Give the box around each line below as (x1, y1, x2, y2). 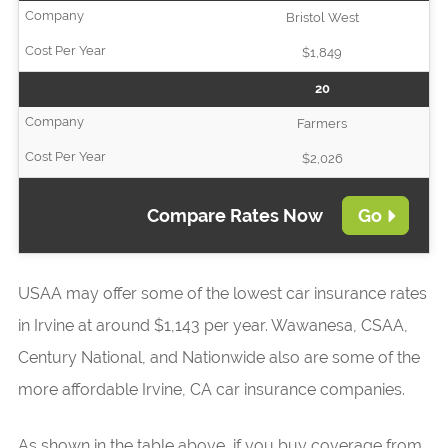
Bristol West (285, 10, 359, 25)
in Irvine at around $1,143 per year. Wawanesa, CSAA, (17, 316, 408, 335)
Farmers (297, 116, 348, 131)
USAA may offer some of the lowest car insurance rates (17, 284, 427, 303)
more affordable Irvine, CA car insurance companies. (17, 380, 405, 399)
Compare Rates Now (146, 205, 327, 226)
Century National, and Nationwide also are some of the (17, 348, 420, 367)
